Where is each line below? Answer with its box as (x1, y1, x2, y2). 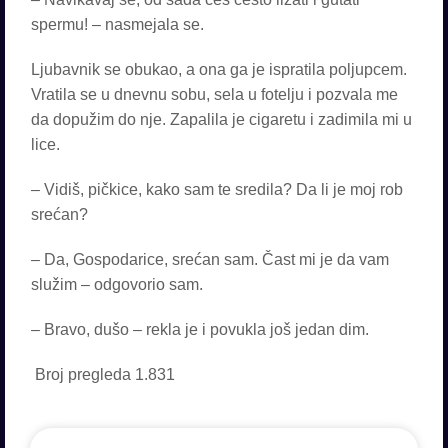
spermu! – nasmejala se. (31, 16, 204, 33)
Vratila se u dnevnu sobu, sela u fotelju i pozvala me (31, 86, 398, 103)
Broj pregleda (35, 366, 131, 383)
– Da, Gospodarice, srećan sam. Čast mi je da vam (31, 251, 389, 268)
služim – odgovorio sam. (31, 276, 203, 293)
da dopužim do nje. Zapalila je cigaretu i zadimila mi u (31, 111, 412, 128)
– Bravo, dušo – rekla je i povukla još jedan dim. (31, 321, 369, 338)
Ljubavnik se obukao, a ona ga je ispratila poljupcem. (31, 61, 407, 78)
